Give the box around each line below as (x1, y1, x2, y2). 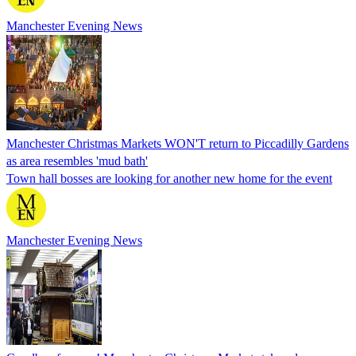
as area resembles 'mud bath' (6, 153, 148, 168)
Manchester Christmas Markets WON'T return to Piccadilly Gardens (6, 136, 349, 150)
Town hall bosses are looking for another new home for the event (6, 171, 332, 185)
